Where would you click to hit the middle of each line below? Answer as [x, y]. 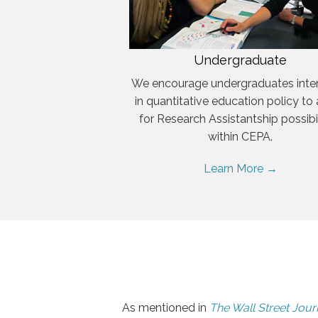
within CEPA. [241, 137]
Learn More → [240, 169]
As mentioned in [166, 308]
